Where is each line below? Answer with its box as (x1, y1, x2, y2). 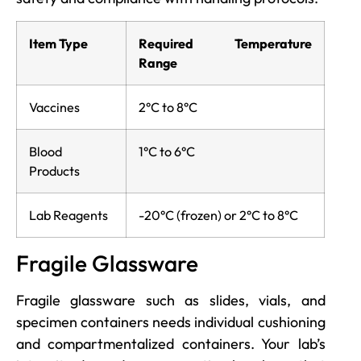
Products (29, 162, 80, 179)
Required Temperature (139, 35, 312, 52)
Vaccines (29, 98, 80, 115)
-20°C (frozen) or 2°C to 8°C (139, 206, 298, 223)
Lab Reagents (29, 206, 108, 223)
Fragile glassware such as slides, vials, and (16, 290, 326, 309)
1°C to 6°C (139, 143, 195, 160)
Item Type (29, 35, 88, 52)
